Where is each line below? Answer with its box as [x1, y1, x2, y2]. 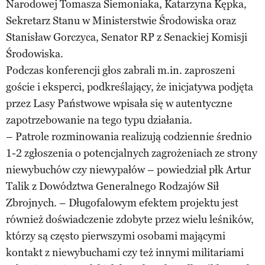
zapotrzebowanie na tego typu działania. [6, 113, 192, 127]
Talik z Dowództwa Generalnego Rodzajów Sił [6, 179, 219, 193]
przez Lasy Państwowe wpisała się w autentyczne [6, 96, 232, 110]
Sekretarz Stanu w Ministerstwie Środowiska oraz [6, 14, 236, 27]
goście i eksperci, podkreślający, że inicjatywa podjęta [6, 80, 253, 93]
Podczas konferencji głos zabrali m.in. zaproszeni [6, 63, 235, 77]
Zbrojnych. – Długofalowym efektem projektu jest [6, 196, 238, 209]
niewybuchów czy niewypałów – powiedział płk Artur [6, 163, 251, 176]
